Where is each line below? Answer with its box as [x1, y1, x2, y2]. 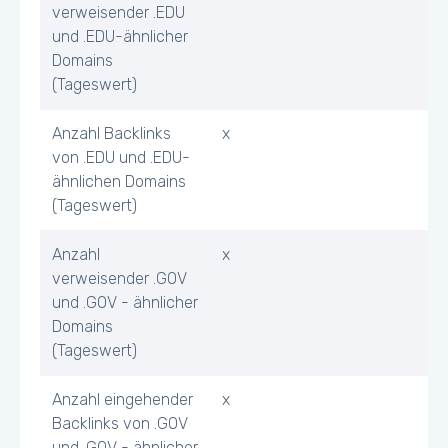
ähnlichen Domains [52, 172, 186, 191]
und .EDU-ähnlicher [52, 27, 188, 46]
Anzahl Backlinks [52, 124, 171, 143]
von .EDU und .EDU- [52, 148, 190, 167]
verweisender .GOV [52, 269, 187, 288]
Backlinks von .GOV [52, 414, 188, 433]
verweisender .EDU [52, 3, 185, 22]
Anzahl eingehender [52, 390, 193, 409]
